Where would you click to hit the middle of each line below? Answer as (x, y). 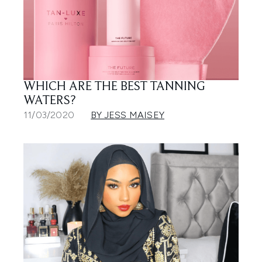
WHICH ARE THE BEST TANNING (114, 87)
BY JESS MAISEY (128, 115)
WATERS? (49, 101)
